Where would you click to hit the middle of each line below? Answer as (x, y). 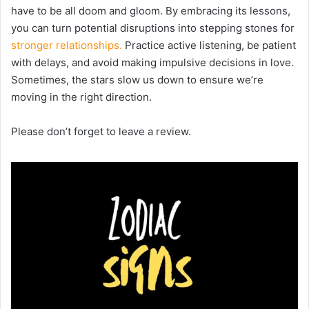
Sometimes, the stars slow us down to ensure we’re (137, 79)
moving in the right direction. (81, 97)
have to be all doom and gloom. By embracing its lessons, (151, 10)
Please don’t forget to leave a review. (101, 131)
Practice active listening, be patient (209, 45)
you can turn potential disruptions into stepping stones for (153, 28)
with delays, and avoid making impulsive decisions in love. (152, 62)
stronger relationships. (67, 45)
